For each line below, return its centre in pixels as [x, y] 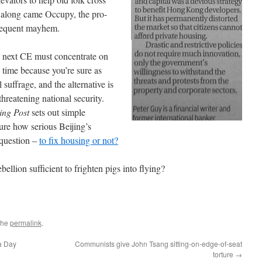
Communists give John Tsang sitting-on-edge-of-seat [158, 244]
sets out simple [57, 112]
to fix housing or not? [79, 140]
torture [224, 254]
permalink [26, 223]
